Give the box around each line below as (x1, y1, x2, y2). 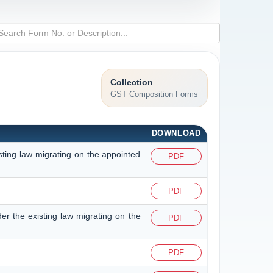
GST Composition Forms (110, 89, 199, 99)
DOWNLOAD (151, 128, 201, 138)
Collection (110, 77, 154, 87)
